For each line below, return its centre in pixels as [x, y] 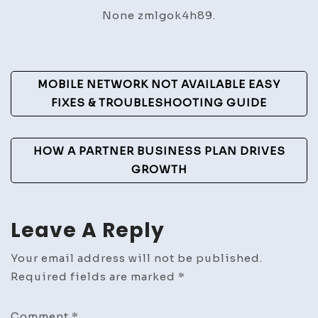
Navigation [79, 110]
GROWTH [159, 169]
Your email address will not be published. [137, 258]
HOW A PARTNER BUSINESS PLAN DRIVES [159, 150]
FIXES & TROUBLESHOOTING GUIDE [159, 102]
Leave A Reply [88, 230]
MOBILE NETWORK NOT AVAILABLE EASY [159, 84]
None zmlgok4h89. [159, 15]
